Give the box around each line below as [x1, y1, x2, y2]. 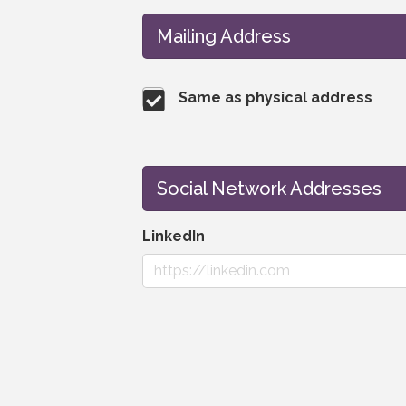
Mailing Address [157, 24, 291, 47]
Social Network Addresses [157, 177, 382, 199]
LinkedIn [142, 227, 205, 245]
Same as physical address [179, 89, 372, 107]
